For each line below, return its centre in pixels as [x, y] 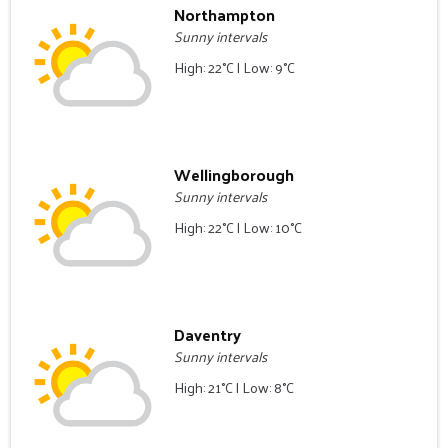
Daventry [208, 334]
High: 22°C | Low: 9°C [235, 68]
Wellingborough [234, 175]
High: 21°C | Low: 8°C [234, 387]
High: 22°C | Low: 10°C [238, 228]
